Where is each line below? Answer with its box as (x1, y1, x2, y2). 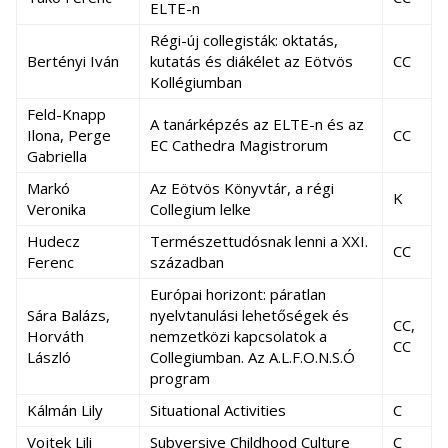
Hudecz (27, 231, 80, 251)
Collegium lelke (150, 199, 251, 219)
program (150, 368, 210, 388)
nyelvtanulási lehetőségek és (150, 305, 349, 325)
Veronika (27, 199, 86, 219)
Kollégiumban (150, 72, 242, 92)
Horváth (27, 326, 84, 346)
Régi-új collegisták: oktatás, (150, 30, 338, 50)
